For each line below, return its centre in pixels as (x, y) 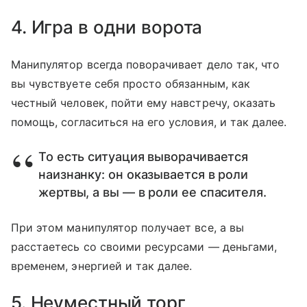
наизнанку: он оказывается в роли (144, 174)
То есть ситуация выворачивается (144, 156)
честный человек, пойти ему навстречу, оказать (144, 102)
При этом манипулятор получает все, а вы (127, 227)
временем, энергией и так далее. (102, 266)
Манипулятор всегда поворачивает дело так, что (146, 64)
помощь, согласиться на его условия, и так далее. (149, 122)
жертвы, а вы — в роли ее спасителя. (152, 192)
